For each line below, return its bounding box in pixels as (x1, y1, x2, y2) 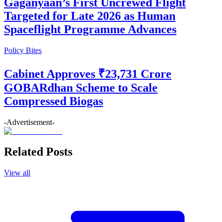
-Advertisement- (4, 117, 55, 126)
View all (4, 168, 30, 177)
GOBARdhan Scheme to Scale (4, 81, 158, 94)
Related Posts (4, 145, 72, 159)
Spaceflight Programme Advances (4, 22, 176, 36)
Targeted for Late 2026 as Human (4, 9, 175, 22)
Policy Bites (4, 46, 42, 55)
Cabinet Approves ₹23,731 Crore (4, 67, 171, 80)
